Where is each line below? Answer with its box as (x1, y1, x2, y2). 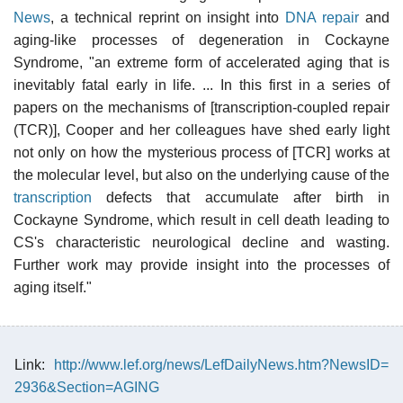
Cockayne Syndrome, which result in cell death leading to (13, 211, 390, 228)
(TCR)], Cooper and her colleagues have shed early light (13, 121, 390, 138)
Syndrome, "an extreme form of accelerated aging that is (13, 54, 390, 70)
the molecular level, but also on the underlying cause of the (13, 166, 390, 183)
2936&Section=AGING (14, 379, 159, 395)
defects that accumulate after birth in (92, 189, 390, 205)
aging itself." (13, 279, 92, 295)
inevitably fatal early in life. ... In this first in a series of (13, 76, 390, 93)
